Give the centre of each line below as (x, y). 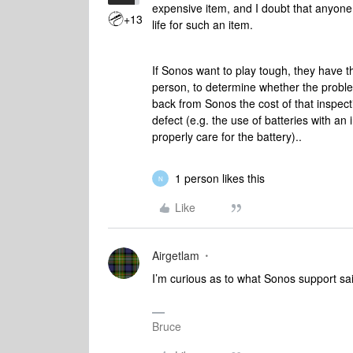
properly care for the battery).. (227, 136)
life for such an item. (203, 24)
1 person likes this (220, 178)
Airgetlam (176, 255)
